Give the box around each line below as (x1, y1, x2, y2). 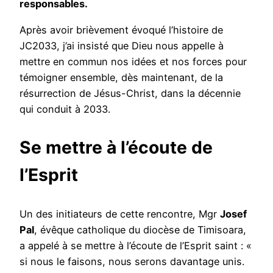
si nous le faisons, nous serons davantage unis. (19, 255, 244, 268)
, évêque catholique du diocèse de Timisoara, (34, 224, 246, 236)
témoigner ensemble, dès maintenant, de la (19, 71, 223, 83)
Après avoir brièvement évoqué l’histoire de (19, 23, 223, 36)
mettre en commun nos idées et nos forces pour (19, 55, 247, 68)
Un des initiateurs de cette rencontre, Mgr (19, 208, 220, 221)
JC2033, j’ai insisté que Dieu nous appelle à (19, 39, 224, 52)
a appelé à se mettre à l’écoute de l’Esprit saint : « (19, 239, 252, 252)
